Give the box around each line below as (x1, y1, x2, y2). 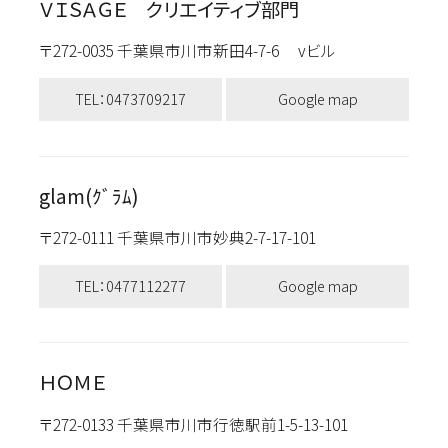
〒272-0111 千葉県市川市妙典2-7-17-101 (38, 225, 335, 248)
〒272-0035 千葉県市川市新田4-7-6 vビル (38, 39, 336, 62)
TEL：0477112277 (74, 275, 186, 296)
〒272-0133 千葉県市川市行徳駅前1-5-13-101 (38, 412, 367, 435)
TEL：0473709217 (74, 88, 186, 110)
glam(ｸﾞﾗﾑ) (38, 181, 139, 210)
